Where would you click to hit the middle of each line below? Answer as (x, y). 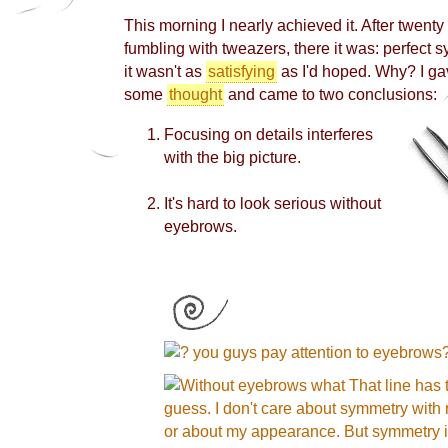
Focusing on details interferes (268, 134)
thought (195, 94)
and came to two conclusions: (330, 94)
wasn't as (171, 71)
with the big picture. (232, 157)
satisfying (241, 71)
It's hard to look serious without (272, 203)
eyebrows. (200, 226)
